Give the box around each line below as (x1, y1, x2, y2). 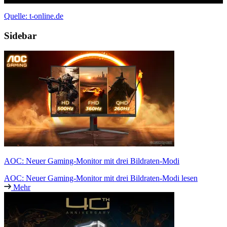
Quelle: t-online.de (4, 11, 63, 20)
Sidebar (4, 30, 36, 41)
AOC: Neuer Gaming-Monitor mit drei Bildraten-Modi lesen (4, 174, 198, 183)
